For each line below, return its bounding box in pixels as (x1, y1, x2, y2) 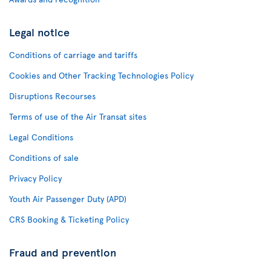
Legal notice (9, 24, 70, 40)
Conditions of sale (9, 152, 79, 164)
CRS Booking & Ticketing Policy (9, 214, 129, 226)
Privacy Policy (9, 172, 62, 184)
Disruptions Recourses (9, 90, 96, 102)
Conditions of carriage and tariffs (9, 49, 137, 61)
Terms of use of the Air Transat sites (9, 111, 146, 123)
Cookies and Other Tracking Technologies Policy (9, 70, 194, 82)
